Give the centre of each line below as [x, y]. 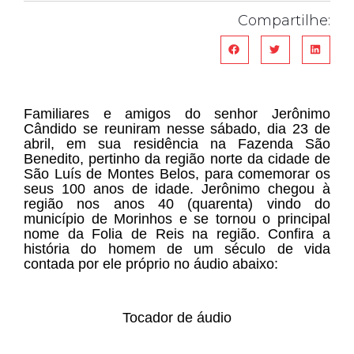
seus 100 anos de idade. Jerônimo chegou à [177, 188]
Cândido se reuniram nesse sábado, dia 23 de [177, 128]
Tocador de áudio [177, 317]
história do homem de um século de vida [177, 249]
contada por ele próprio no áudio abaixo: [151, 264]
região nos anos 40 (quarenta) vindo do [177, 203]
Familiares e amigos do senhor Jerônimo [177, 113]
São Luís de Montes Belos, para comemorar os [177, 173]
